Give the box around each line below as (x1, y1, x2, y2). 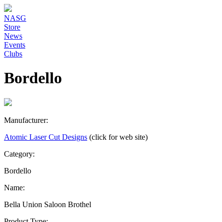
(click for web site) (89, 132, 148, 141)
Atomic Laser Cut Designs (4, 132, 87, 141)
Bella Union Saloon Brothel (4, 200, 91, 209)
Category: (4, 149, 35, 158)
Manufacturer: (4, 115, 48, 124)
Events (4, 41, 25, 49)
